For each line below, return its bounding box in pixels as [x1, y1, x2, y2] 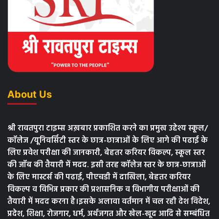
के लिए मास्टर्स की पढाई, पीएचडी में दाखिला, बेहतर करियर [7, 171, 191, 184]
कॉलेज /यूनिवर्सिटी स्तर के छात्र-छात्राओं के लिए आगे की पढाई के [7, 134, 208, 148]
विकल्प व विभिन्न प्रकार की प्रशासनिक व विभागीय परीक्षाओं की [7, 183, 199, 197]
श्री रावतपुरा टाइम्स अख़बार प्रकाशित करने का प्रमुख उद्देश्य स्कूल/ [7, 122, 208, 135]
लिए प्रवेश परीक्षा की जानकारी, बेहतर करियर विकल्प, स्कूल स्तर [7, 147, 205, 160]
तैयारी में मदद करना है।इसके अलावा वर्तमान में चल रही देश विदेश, [7, 196, 210, 209]
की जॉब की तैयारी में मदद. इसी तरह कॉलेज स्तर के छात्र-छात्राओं [7, 159, 206, 172]
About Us [7, 88, 52, 101]
